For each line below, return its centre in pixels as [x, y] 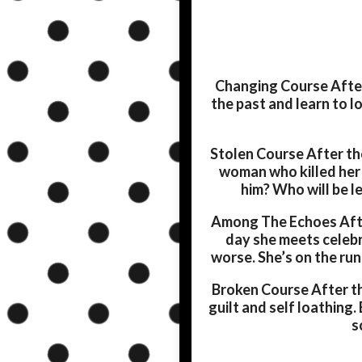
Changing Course [271, 86]
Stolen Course [257, 154]
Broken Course [260, 290]
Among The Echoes [274, 222]
